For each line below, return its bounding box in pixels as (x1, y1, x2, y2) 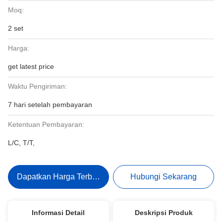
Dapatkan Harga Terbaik (16, 172, 103, 181)
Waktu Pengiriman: (8, 82, 67, 90)
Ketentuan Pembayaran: (8, 120, 84, 128)
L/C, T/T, (8, 139, 35, 147)
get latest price (8, 62, 54, 70)
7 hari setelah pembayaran (8, 101, 92, 109)
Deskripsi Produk (134, 209, 193, 217)
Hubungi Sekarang (130, 172, 197, 181)
